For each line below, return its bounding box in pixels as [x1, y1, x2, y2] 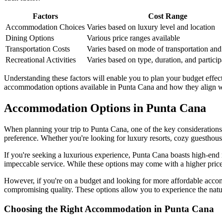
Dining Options [5, 34, 54, 43]
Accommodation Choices [5, 23, 85, 32]
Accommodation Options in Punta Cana [4, 102, 206, 115]
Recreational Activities [5, 55, 76, 64]
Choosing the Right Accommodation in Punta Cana [4, 203, 214, 214]
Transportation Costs [5, 45, 70, 54]
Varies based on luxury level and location [87, 23, 215, 32]
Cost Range [148, 12, 187, 21]
